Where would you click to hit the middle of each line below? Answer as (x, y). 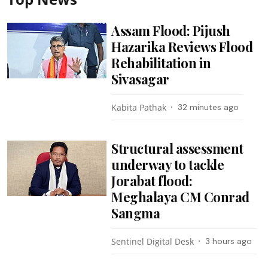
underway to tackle (168, 164)
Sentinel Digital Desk (153, 241)
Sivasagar (140, 79)
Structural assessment (177, 148)
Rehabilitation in (161, 63)
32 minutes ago (208, 107)
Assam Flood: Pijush (171, 30)
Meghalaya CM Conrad (180, 197)
